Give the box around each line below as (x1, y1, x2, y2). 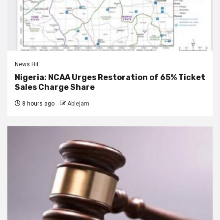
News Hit (15, 60, 39, 68)
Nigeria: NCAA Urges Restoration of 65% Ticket (15, 72, 205, 82)
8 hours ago (21, 100, 55, 107)
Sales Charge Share (15, 82, 95, 92)
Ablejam (67, 100, 89, 107)
